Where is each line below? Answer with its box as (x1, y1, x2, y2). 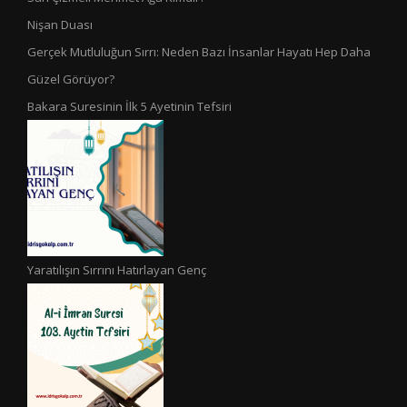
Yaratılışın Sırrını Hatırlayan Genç (27, 262, 206, 279)
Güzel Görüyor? (27, 71, 114, 88)
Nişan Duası (27, 16, 93, 34)
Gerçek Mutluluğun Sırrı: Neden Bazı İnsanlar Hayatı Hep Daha (27, 44, 371, 61)
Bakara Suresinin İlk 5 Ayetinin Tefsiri (27, 98, 232, 115)
